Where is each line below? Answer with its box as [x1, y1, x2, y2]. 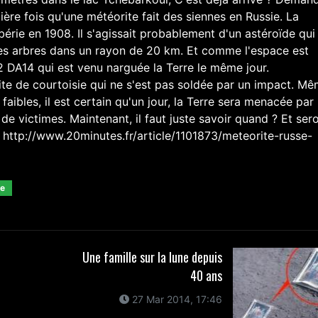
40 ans [190, 266, 223, 285]
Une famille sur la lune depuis [82, 248, 223, 266]
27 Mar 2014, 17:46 [129, 293, 223, 305]
